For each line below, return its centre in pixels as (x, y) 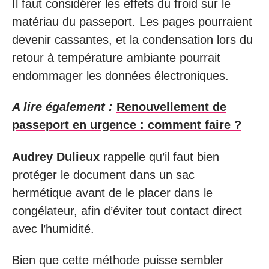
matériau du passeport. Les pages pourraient (132, 21)
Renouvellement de (171, 107)
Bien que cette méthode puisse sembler (118, 260)
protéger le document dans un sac (103, 174)
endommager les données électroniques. (120, 75)
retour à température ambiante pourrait (116, 57)
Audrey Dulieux (56, 156)
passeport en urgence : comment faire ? (127, 125)
